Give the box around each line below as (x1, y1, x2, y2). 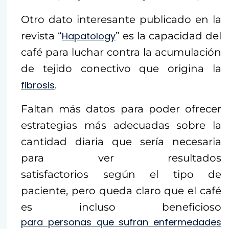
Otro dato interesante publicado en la (21, 13, 221, 26)
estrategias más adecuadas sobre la (21, 119, 221, 131)
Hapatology (62, 30, 116, 42)
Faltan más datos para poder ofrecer (21, 103, 221, 115)
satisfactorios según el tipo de (21, 168, 221, 180)
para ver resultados (21, 152, 221, 164)
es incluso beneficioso (21, 201, 221, 213)
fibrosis (21, 79, 55, 91)
